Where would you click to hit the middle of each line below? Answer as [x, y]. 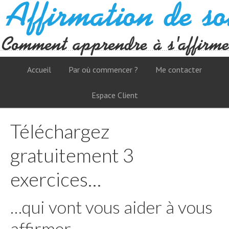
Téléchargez [60, 131]
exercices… [56, 179]
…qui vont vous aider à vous [111, 207]
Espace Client [114, 95]
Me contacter [179, 70]
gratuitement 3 [72, 155]
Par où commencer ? [103, 70]
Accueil [39, 70]
